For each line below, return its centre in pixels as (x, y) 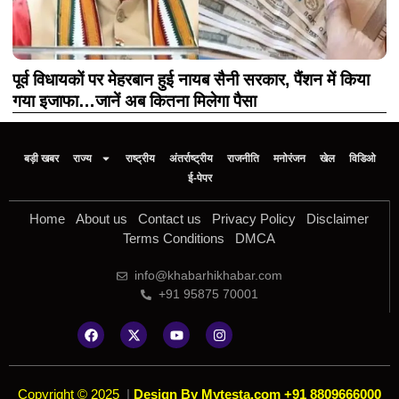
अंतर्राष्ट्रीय (191, 159)
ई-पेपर (199, 179)
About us (102, 219)
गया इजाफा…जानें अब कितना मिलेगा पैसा (134, 102)
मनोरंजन (289, 159)
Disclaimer (338, 219)
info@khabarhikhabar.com (208, 276)
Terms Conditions (174, 239)
